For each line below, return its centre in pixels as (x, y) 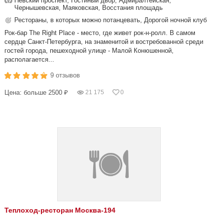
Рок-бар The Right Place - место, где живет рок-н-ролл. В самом (100, 33)
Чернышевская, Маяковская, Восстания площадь (89, 8)
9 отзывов (65, 75)
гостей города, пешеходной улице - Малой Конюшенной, (89, 51)
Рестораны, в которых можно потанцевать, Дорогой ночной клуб (110, 20)
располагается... (29, 59)
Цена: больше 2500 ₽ (36, 92)
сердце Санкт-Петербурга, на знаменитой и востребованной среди (104, 42)
